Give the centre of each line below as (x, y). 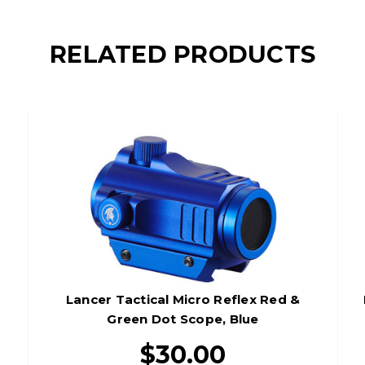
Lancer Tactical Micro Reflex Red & (183, 300)
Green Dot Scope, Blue (183, 319)
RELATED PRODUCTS (182, 55)
